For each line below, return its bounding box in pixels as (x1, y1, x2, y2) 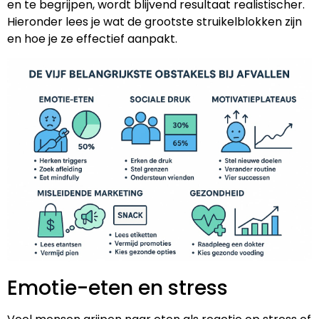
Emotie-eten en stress (7, 274, 228, 303)
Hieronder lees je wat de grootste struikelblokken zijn (7, 13, 302, 30)
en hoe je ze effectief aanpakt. (7, 30, 177, 47)
